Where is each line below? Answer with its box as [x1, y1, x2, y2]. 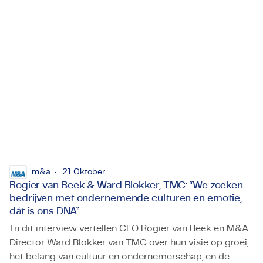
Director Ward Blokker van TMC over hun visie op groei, [9, 238, 248, 248]
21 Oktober [60, 168, 105, 177]
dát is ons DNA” [9, 206, 79, 217]
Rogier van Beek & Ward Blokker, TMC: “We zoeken [9, 180, 244, 191]
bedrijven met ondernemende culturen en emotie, [9, 193, 242, 204]
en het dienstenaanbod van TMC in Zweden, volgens [9, 12, 237, 22]
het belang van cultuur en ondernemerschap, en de [9, 252, 230, 262]
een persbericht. [9, 26, 80, 36]
